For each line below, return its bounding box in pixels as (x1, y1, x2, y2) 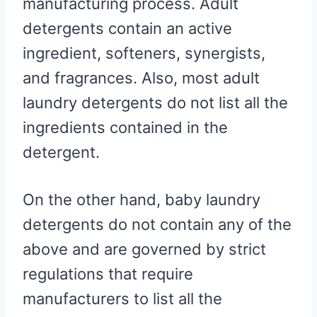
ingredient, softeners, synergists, (23, 43, 265, 62)
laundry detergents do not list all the (23, 93, 288, 112)
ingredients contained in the (23, 117, 228, 137)
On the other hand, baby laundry (23, 190, 260, 209)
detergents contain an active (23, 18, 232, 38)
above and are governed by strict (23, 239, 266, 258)
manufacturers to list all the (23, 289, 222, 308)
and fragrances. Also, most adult (23, 68, 260, 87)
